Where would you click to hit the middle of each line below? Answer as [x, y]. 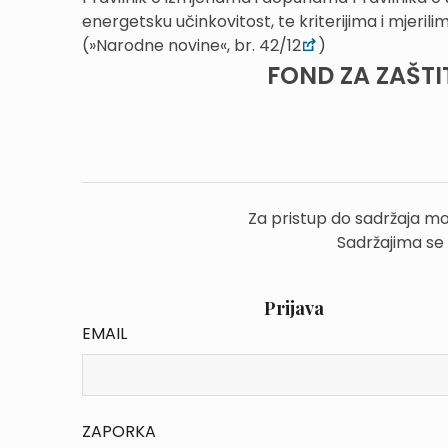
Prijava [293, 308]
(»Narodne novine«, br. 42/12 [191, 45]
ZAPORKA [119, 431]
